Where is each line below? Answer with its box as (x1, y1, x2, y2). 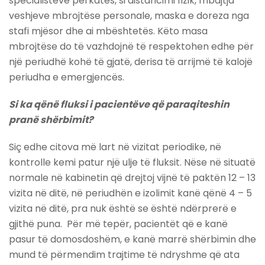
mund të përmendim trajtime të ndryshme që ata (9, 248, 240, 262)
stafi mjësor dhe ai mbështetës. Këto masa (9, 24, 208, 38)
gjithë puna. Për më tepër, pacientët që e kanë (9, 217, 228, 231)
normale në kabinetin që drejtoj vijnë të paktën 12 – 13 (9, 171, 256, 185)
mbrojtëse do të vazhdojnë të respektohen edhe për (9, 40, 254, 54)
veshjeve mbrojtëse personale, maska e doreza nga (9, 9, 249, 23)
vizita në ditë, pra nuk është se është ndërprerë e (9, 202, 237, 216)
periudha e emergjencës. (9, 70, 124, 85)
